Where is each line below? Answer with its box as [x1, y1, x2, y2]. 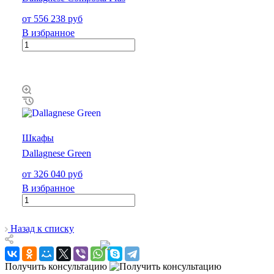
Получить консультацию [5, 261, 107, 272]
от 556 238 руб [22, 13, 83, 24]
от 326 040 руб [22, 168, 83, 179]
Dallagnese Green [22, 147, 91, 158]
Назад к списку [10, 223, 74, 234]
